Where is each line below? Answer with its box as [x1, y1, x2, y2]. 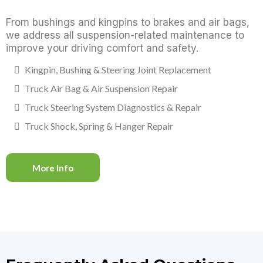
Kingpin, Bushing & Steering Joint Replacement [25, 64, 211, 76]
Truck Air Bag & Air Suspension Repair [25, 83, 178, 95]
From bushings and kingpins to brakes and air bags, [6, 16, 249, 29]
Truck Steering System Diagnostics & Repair [25, 102, 201, 113]
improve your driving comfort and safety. [6, 42, 198, 55]
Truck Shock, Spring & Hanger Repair [25, 120, 173, 132]
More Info [32, 163, 73, 174]
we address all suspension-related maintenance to [6, 29, 244, 42]
